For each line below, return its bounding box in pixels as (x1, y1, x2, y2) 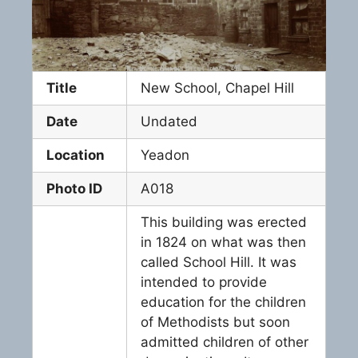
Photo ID (46, 180, 102, 197)
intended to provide (141, 273, 267, 290)
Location (46, 146, 105, 163)
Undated (141, 113, 197, 129)
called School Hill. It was (141, 253, 296, 270)
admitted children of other (141, 333, 308, 350)
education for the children (141, 293, 306, 310)
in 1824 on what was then (141, 233, 306, 250)
